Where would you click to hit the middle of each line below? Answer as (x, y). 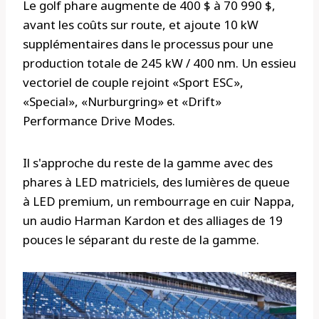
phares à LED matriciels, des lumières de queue (156, 182)
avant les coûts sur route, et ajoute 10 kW (141, 25)
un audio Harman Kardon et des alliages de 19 (153, 221)
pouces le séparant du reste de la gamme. (141, 240)
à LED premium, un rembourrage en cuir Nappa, (159, 202)
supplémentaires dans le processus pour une (148, 44)
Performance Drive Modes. (99, 121)
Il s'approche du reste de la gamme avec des (148, 163)
